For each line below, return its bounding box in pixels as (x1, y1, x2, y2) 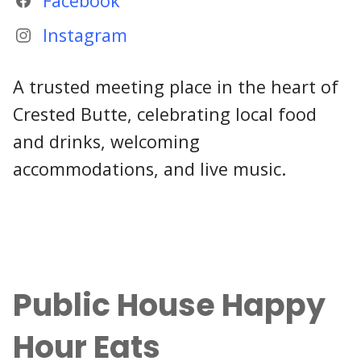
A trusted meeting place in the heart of (13, 74, 338, 98)
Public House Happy (13, 284, 326, 327)
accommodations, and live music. (13, 156, 286, 180)
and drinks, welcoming (13, 129, 200, 153)
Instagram (42, 23, 127, 48)
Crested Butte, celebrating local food (13, 102, 317, 126)
